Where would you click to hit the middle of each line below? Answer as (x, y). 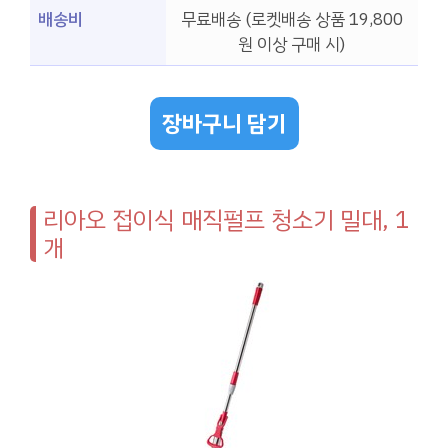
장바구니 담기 (224, 123)
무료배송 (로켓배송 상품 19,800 (292, 20)
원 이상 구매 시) (292, 45)
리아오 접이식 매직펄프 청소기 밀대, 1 (226, 219)
